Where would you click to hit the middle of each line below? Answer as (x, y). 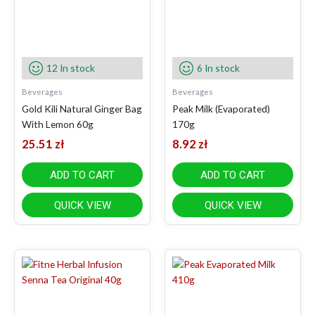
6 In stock (218, 67)
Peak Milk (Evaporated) (221, 108)
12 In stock (71, 67)
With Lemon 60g (58, 124)
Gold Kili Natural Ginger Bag (82, 108)
